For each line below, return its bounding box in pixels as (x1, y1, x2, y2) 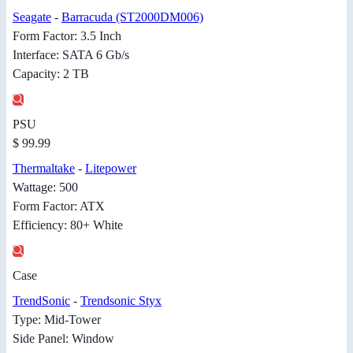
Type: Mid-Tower (13, 313, 101, 327)
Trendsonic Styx (80, 294, 162, 308)
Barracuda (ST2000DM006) (61, 10, 203, 24)
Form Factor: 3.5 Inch (13, 29, 121, 43)
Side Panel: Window (13, 332, 114, 346)
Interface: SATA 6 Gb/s (13, 48, 129, 62)
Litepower (85, 162, 136, 176)
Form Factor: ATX (13, 199, 105, 214)
